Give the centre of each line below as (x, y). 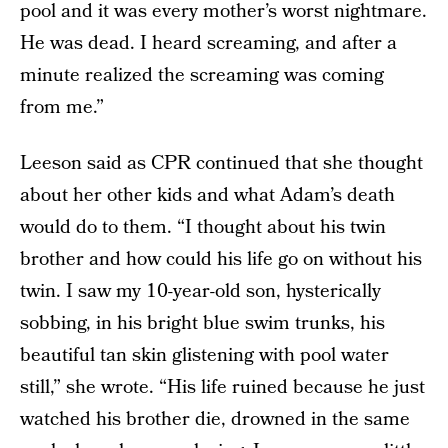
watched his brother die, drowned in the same (215, 419)
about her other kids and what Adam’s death (207, 195)
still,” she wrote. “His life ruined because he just (222, 387)
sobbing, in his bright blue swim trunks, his (202, 323)
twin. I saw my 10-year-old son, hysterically (200, 291)
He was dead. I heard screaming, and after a (208, 43)
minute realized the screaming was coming (202, 75)
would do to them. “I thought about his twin (203, 227)
